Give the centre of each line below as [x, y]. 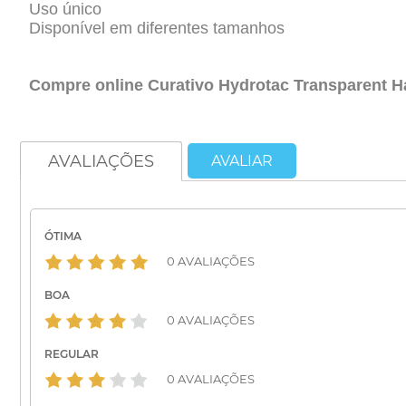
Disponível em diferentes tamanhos [157, 29]
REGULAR [72, 354]
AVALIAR [242, 161]
